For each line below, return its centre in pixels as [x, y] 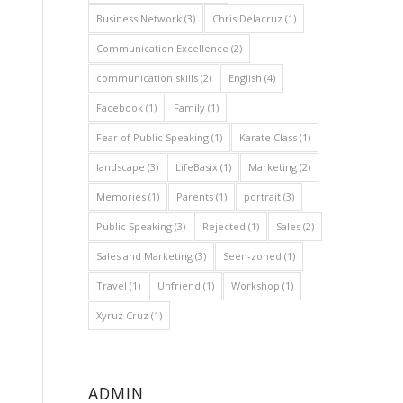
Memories [121, 196]
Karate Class [268, 137]
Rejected [224, 226]
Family [189, 107]
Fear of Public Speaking [152, 137]
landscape [120, 166]
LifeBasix [196, 166]
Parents [194, 196]
